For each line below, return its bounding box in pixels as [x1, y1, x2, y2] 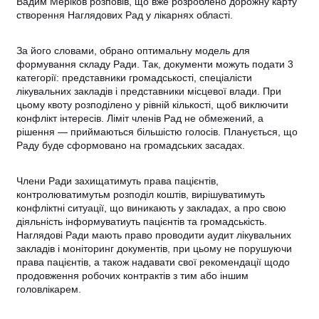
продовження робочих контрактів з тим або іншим [16, 269, 249, 281]
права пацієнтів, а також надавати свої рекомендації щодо [16, 256, 291, 268]
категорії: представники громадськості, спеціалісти [16, 71, 253, 83]
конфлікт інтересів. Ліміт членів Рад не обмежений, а [16, 112, 264, 124]
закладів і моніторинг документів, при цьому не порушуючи [16, 242, 293, 254]
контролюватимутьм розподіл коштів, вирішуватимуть [16, 188, 266, 200]
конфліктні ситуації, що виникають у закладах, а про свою [16, 202, 287, 214]
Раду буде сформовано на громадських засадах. [16, 139, 246, 151]
